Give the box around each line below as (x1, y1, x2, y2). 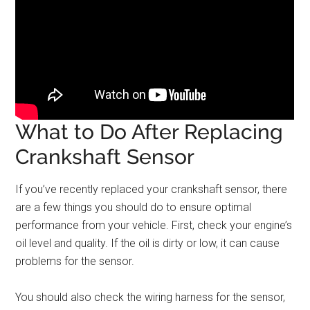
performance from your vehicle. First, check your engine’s (15, 218, 293, 232)
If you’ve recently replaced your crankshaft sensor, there (15, 182, 288, 196)
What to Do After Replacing (15, 119, 284, 144)
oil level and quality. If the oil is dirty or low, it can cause (15, 236, 280, 250)
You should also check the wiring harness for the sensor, (15, 290, 286, 304)
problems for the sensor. (15, 254, 135, 268)
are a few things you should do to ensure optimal (15, 200, 252, 214)
